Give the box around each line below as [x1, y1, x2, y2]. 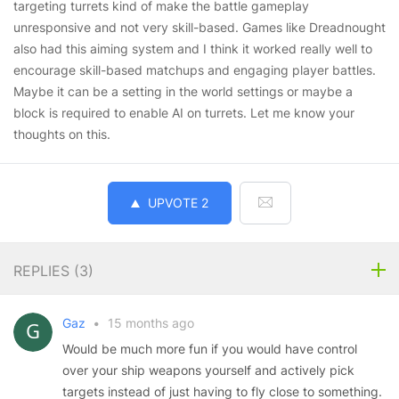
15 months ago [104, 315, 194, 330]
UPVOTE [148, 195, 198, 210]
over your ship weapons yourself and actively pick [62, 362, 354, 378]
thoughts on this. [13, 126, 110, 142]
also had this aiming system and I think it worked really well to [13, 41, 372, 56]
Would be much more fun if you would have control [62, 341, 357, 356]
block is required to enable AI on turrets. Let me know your [13, 105, 354, 120]
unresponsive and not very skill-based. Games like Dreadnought [13, 20, 386, 35]
